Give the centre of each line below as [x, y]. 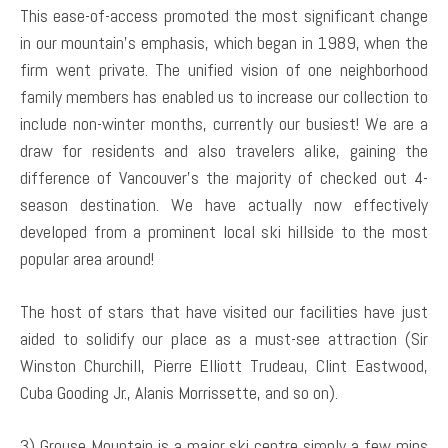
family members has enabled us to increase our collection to [224, 96]
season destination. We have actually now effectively [224, 204]
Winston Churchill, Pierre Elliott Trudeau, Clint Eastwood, [224, 365]
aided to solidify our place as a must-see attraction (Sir [224, 338]
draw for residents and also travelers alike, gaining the [224, 150]
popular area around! [87, 258]
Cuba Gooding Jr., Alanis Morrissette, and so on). [179, 392]
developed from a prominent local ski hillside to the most [224, 231]
